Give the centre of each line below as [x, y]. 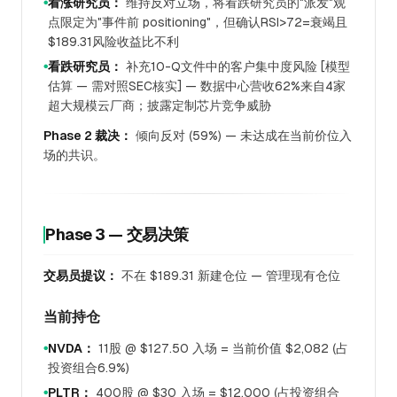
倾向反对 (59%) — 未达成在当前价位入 [242, 136]
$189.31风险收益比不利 [113, 42]
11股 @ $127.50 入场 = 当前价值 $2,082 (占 [222, 348]
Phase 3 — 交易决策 [117, 234]
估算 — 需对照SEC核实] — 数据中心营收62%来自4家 [197, 86]
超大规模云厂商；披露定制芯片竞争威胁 [160, 105]
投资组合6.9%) [89, 368]
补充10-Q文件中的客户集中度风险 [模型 [236, 66]
